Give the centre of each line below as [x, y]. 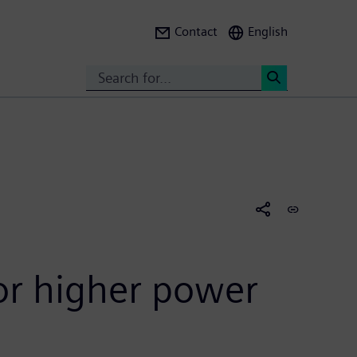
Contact [196, 31]
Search [294, 105]
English [268, 31]
